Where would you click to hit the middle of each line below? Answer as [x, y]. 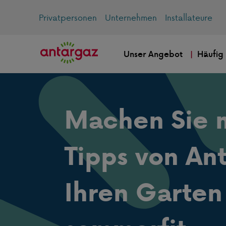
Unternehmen [131, 17]
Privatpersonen [68, 17]
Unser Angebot [153, 54]
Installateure [189, 17]
